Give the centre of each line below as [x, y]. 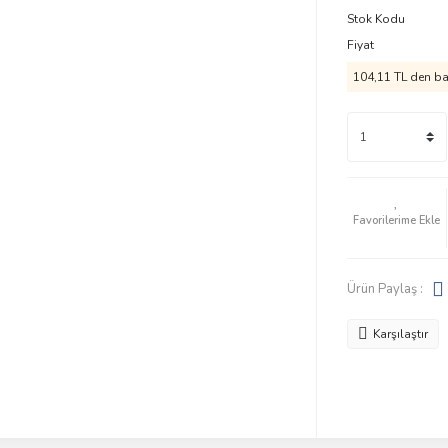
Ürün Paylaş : [384, 288]
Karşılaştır [400, 334]
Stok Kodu [375, 19]
